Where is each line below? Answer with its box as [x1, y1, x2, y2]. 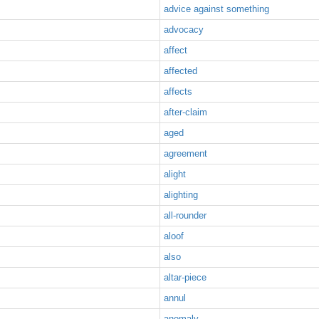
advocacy [164, 24, 204, 35]
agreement [164, 148, 207, 159]
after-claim [164, 107, 207, 117]
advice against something [164, 4, 269, 14]
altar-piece [164, 272, 206, 283]
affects [164, 86, 192, 97]
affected [164, 66, 197, 76]
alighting [164, 189, 198, 200]
